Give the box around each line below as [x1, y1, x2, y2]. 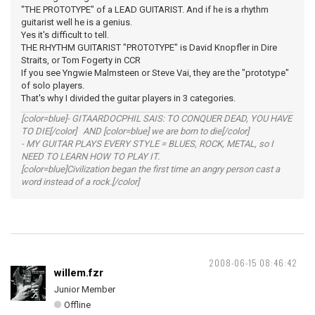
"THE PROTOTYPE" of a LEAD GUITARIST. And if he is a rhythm [21, 4, 269, 15]
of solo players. [21, 80, 84, 91]
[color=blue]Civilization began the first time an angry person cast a [21, 164, 280, 174]
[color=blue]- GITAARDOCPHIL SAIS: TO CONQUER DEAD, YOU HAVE [21, 113, 292, 124]
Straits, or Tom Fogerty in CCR [21, 55, 141, 65]
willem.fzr [54, 266, 103, 279]
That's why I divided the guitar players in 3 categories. [21, 93, 236, 103]
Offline [64, 300, 91, 310]
